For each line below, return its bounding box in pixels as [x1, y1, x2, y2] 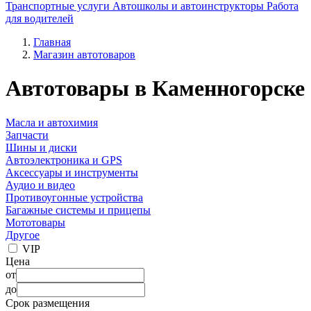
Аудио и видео [6, 178, 75, 191]
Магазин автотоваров [33, 49, 135, 60]
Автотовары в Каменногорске [6, 76, 305, 101]
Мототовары [6, 216, 65, 228]
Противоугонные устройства [6, 191, 143, 203]
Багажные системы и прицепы [6, 203, 151, 216]
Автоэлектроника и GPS [6, 153, 122, 166]
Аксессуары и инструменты [6, 166, 138, 178]
